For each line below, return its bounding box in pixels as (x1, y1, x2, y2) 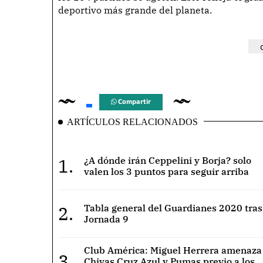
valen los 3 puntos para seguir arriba (83, 166, 249, 178)
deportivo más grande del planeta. (58, 4, 212, 16)
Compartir (116, 98, 151, 106)
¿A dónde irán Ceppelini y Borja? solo (83, 154, 251, 167)
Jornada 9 (83, 213, 129, 225)
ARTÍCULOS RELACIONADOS (67, 117, 198, 127)
